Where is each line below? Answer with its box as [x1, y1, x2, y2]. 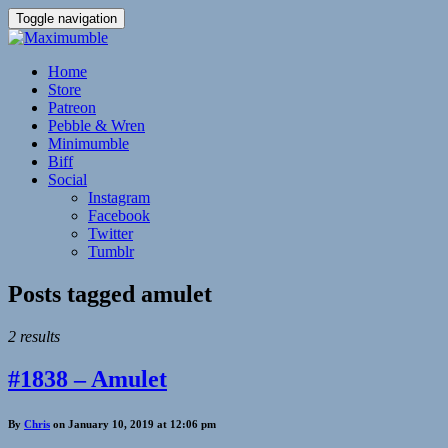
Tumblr [88, 243, 134, 260]
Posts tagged [8, 280, 141, 307]
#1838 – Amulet [8, 365, 167, 392]
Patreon [48, 99, 96, 116]
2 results [8, 327, 60, 345]
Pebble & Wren [48, 117, 145, 134]
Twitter [88, 225, 133, 242]
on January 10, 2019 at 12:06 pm [50, 417, 216, 430]
